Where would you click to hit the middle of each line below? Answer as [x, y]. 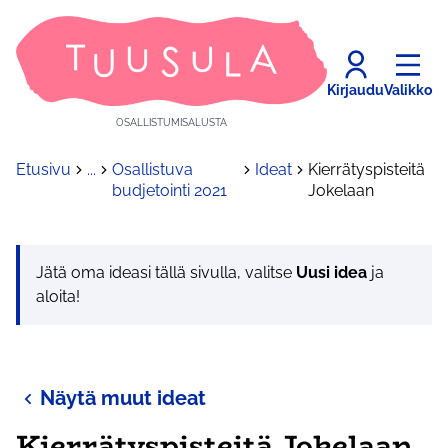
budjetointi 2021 [169, 191]
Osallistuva [152, 170]
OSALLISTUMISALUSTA [171, 123]
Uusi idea [331, 273]
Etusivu [43, 170]
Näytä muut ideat [123, 398]
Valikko [408, 89]
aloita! [58, 297]
